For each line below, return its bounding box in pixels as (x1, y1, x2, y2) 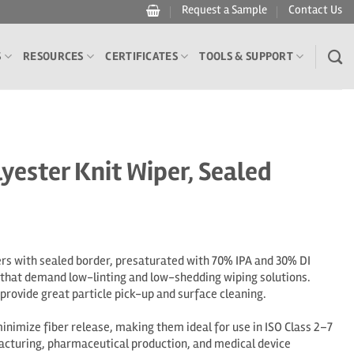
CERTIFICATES (105, 48, 178, 64)
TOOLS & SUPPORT (199, 48, 294, 64)
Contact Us (288, 2, 342, 17)
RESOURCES (23, 48, 84, 64)
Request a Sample (182, 2, 268, 17)
